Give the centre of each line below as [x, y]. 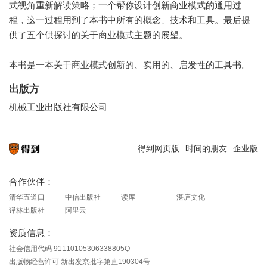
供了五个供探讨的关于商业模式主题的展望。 [98, 35]
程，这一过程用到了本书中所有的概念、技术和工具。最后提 [130, 20]
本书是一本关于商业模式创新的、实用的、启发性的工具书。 [130, 64]
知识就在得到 [27, 160]
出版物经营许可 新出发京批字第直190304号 [80, 261]
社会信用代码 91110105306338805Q [69, 248]
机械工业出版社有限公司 [58, 107]
